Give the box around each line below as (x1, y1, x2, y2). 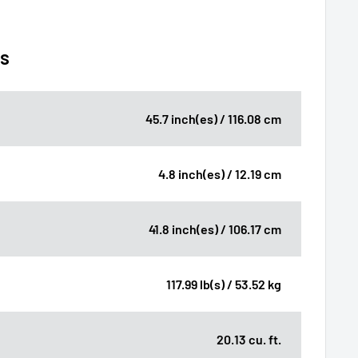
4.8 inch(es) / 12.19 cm (158, 165, 281, 181)
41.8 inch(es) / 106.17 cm (149, 221, 281, 237)
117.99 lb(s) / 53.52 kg (166, 276, 281, 292)
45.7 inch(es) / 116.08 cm (145, 110, 281, 126)
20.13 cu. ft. (217, 331, 281, 347)
